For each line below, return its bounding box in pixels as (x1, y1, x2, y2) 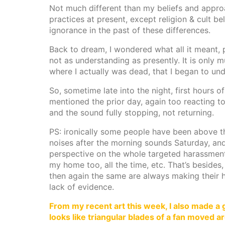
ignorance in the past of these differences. (49, 25, 210, 35)
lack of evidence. (49, 182, 114, 192)
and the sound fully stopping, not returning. (49, 107, 214, 118)
